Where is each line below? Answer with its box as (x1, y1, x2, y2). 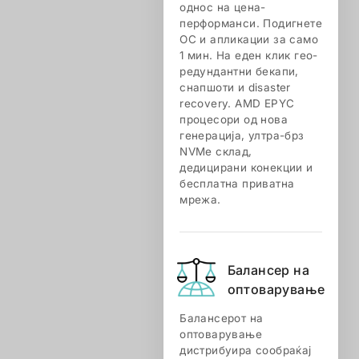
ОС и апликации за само (179, 33, 318, 46)
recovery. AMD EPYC (179, 97, 295, 110)
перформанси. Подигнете (179, 17, 322, 30)
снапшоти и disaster (179, 81, 291, 94)
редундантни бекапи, (179, 65, 299, 78)
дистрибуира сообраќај (179, 344, 312, 357)
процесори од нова (179, 113, 288, 126)
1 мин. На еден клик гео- (179, 49, 318, 62)
